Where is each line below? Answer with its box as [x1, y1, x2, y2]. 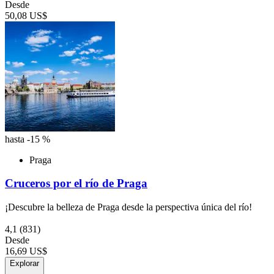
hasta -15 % [5, 133, 50, 144]
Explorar [10, 259, 39, 268]
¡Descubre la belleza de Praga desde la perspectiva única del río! [5, 202, 252, 212]
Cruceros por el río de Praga [5, 177, 147, 190]
